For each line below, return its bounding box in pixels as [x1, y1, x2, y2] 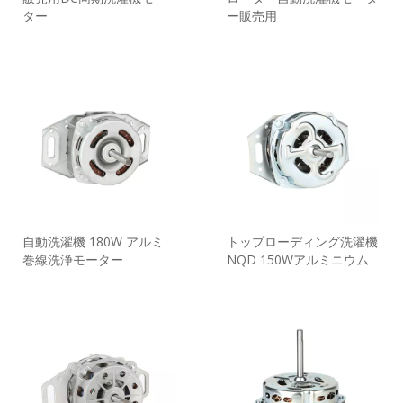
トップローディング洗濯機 [227, 233, 378, 251]
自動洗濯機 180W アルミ [22, 233, 164, 251]
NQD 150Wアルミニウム [227, 251, 369, 269]
